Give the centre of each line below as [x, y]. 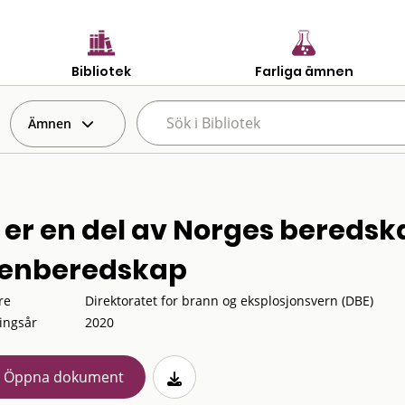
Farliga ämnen [304, 71]
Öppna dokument [63, 377]
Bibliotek [101, 71]
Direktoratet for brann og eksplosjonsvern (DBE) [229, 301]
